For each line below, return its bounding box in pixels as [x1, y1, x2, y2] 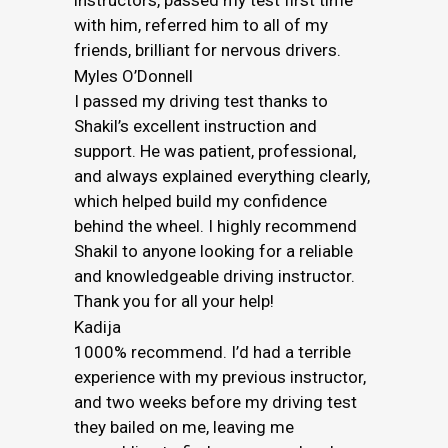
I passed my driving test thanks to [74, 91, 328, 111]
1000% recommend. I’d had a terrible [74, 342, 351, 362]
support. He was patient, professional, [74, 141, 356, 161]
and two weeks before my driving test [74, 392, 357, 412]
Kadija [74, 317, 121, 337]
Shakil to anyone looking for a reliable [74, 241, 353, 261]
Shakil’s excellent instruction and [74, 116, 317, 136]
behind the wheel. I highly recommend [74, 216, 357, 236]
